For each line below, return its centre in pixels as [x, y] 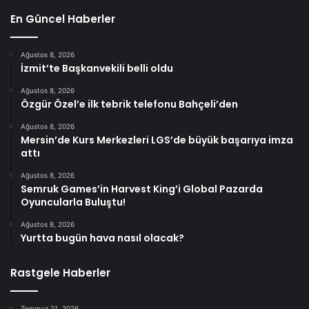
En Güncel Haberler [63, 19]
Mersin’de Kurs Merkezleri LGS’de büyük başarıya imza [157, 140]
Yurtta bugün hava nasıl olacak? [102, 238]
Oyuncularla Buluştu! [73, 202]
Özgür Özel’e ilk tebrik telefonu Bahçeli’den [129, 104]
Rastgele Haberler [60, 272]
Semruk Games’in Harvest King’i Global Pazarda [142, 189]
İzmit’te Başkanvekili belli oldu [97, 68]
